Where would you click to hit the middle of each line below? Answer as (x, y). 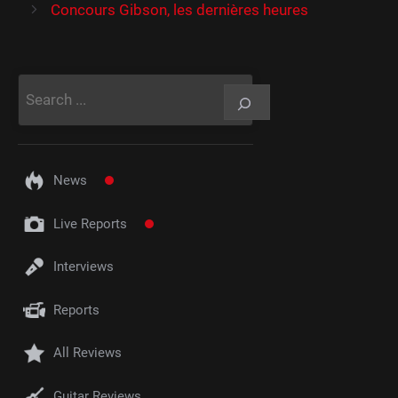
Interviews (84, 267)
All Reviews (88, 353)
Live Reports (90, 223)
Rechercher (55, 83)
